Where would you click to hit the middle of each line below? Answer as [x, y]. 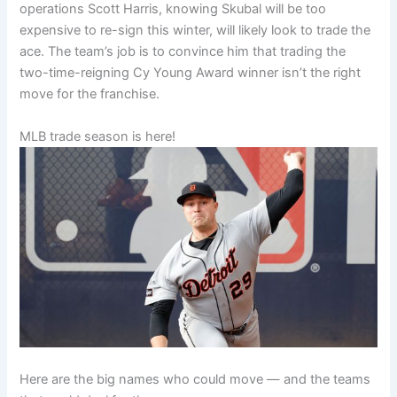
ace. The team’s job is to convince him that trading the [183, 52]
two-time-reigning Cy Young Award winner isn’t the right [191, 73]
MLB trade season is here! [98, 136]
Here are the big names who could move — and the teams [195, 379]
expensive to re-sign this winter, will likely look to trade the [195, 31]
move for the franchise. [90, 94]
